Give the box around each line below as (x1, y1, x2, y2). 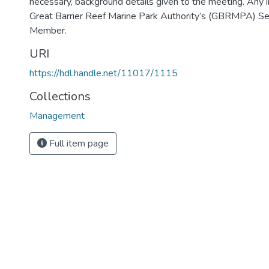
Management (29, 109, 85, 122)
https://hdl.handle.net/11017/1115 (29, 67, 178, 80)
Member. (29, 24, 67, 37)
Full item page (47, 137, 109, 150)
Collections (29, 88, 91, 104)
